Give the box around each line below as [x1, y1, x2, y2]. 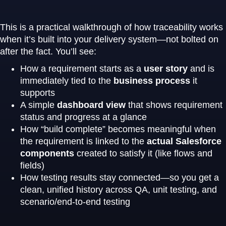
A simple [20, 100, 57, 110]
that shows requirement [126, 100, 222, 110]
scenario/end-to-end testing [20, 197, 130, 207]
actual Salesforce [147, 136, 221, 146]
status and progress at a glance [20, 112, 147, 122]
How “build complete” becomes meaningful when [20, 124, 216, 134]
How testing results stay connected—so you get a [20, 173, 219, 183]
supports [20, 88, 55, 98]
